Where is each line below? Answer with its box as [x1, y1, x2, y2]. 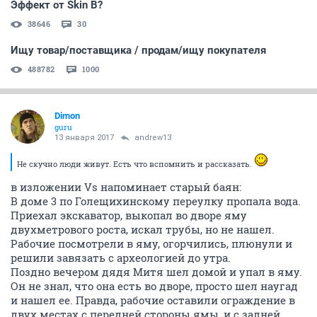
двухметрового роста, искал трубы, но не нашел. [11, 222, 275, 236]
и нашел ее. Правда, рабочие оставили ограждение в [11, 293, 295, 307]
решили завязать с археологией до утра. [11, 250, 231, 265]
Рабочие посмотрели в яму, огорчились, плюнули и [11, 236, 292, 250]
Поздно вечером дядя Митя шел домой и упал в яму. [11, 265, 302, 279]
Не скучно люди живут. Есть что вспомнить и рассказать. [17, 158, 254, 169]
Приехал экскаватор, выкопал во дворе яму [11, 208, 247, 222]
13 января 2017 [54, 133, 114, 142]
